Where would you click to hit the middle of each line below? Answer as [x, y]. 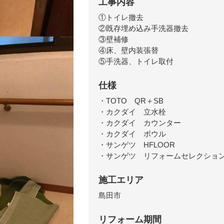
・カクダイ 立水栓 [132, 111]
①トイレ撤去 [121, 17]
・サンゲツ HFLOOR [137, 144]
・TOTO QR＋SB [131, 100]
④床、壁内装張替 [128, 50]
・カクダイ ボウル [132, 133]
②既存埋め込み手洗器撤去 [143, 28]
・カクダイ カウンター [140, 122]
